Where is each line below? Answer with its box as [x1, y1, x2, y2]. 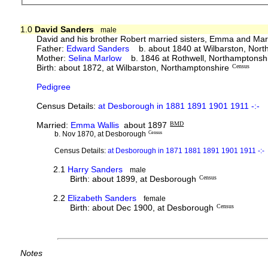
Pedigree [36, 81, 71, 92]
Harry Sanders [68, 164, 123, 174]
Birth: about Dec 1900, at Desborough [70, 202, 214, 212]
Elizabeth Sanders [68, 193, 137, 203]
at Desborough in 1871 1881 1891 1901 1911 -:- [108, 146, 264, 155]
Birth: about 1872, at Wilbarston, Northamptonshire [36, 62, 230, 72]
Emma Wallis [71, 120, 120, 130]
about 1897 [119, 120, 167, 130]
